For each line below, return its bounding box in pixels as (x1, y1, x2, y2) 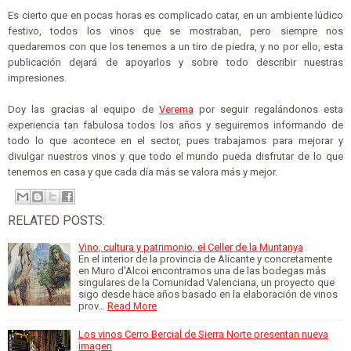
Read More (107, 300, 157, 312)
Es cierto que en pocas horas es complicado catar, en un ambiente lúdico (8, 9, 343, 21)
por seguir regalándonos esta (193, 103, 344, 115)
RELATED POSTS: (8, 213, 105, 228)
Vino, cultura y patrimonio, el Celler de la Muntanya (78, 241, 303, 253)
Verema (158, 103, 194, 115)
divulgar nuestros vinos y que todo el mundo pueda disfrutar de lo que (8, 150, 343, 162)
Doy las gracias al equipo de (8, 103, 159, 115)
